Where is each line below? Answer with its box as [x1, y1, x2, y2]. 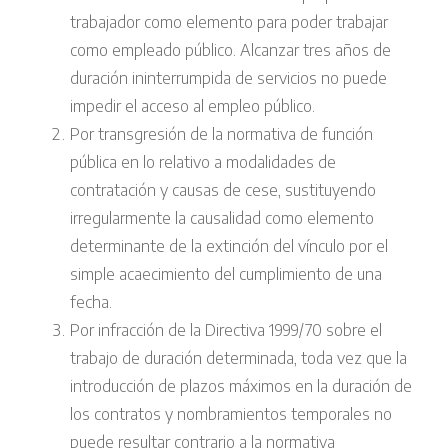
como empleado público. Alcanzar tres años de [70, 40, 391, 61]
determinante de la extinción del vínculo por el [70, 236, 388, 257]
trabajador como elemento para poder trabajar [70, 12, 388, 33]
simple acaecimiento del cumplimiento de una [70, 264, 382, 285]
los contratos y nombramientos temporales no [70, 404, 392, 425]
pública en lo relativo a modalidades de [70, 152, 336, 173]
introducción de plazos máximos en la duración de [70, 376, 412, 397]
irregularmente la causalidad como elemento [70, 208, 374, 229]
